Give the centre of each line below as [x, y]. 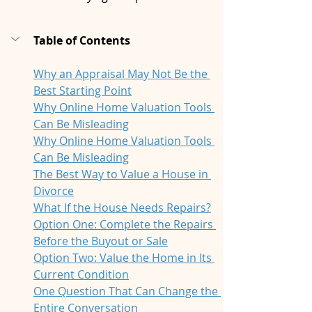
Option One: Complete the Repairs [125, 225]
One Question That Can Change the [127, 291]
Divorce [54, 191]
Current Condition [81, 275]
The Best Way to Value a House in [122, 174]
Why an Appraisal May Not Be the [122, 74]
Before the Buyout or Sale [101, 241]
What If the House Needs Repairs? [122, 208]
